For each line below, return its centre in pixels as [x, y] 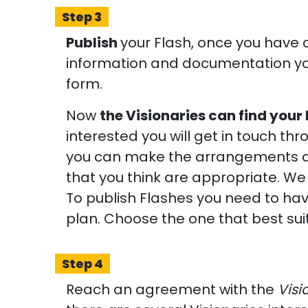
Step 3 [82, 17]
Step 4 [82, 264]
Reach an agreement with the [172, 289]
